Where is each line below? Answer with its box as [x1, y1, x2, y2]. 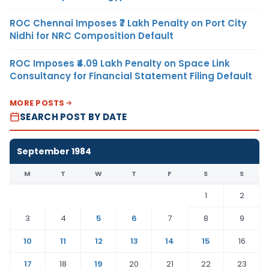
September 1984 [17, 145, 91, 157]
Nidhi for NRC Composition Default [10, 29, 174, 42]
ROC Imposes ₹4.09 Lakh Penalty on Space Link [10, 56, 230, 70]
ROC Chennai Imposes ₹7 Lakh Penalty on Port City [10, 16, 247, 29]
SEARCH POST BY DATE [20, 110, 127, 123]
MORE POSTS [10, 97, 65, 109]
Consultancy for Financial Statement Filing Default [10, 69, 252, 82]
